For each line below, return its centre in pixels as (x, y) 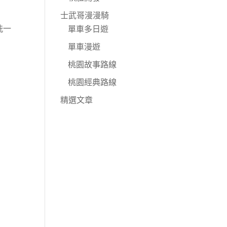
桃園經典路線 (92, 82)
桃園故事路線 (92, 64)
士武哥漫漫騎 (85, 15)
